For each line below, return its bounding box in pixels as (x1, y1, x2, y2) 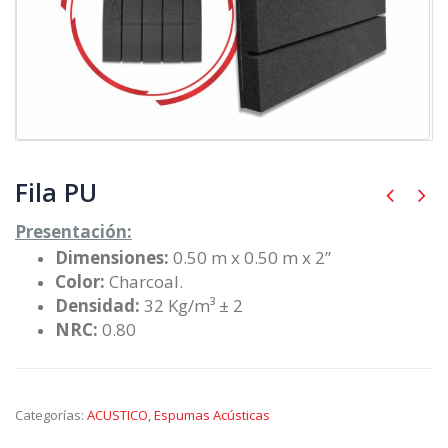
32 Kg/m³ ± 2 (140, 293, 243, 317)
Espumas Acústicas (154, 405, 270, 424)
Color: (55, 269, 109, 293)
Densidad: (55, 293, 140, 317)
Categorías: (15, 405, 87, 424)
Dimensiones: (55, 245, 173, 269)
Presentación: (15, 219, 132, 243)
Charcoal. (109, 269, 183, 293)
